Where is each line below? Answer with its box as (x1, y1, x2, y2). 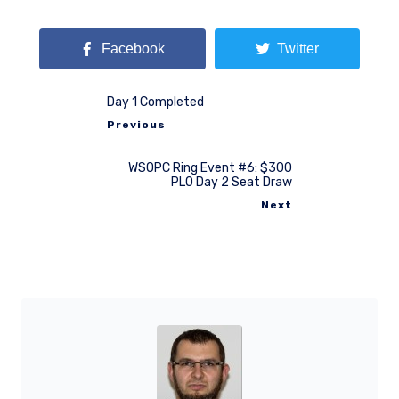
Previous (107, 118, 166, 131)
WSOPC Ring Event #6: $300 (128, 159, 292, 175)
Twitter (276, 41, 319, 56)
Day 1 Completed (107, 94, 204, 110)
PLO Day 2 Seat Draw (171, 174, 292, 190)
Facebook (102, 41, 166, 56)
